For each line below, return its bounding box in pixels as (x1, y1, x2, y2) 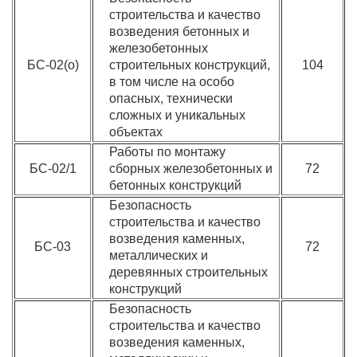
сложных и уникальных (109, 108, 246, 122)
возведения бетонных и (109, 25, 250, 38)
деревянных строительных (109, 265, 269, 279)
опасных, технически (109, 92, 233, 105)
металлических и (109, 249, 209, 262)
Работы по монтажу (109, 145, 226, 159)
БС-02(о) (26, 58, 79, 72)
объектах (109, 125, 163, 139)
